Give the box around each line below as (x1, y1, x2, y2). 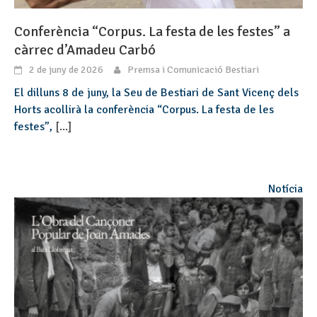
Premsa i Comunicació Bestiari (127, 64, 259, 76)
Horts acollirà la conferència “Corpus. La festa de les (14, 103, 274, 117)
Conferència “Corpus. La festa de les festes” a (14, 23, 290, 41)
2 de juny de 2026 (29, 64, 103, 76)
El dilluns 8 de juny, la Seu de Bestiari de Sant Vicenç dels (14, 86, 299, 100)
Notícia (268, 182, 303, 197)
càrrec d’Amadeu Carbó (14, 41, 156, 59)
